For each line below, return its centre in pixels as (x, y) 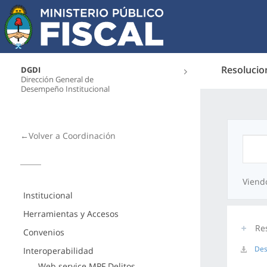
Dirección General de (57, 79)
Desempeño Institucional (65, 89)
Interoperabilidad (58, 251)
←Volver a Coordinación (68, 136)
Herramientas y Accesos (71, 214)
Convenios (44, 232)
